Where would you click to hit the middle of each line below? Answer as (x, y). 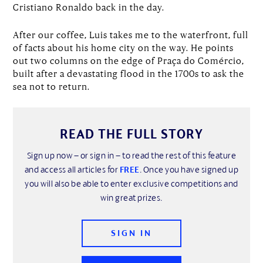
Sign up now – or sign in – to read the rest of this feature (131, 155)
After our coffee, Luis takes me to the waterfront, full (131, 34)
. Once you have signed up (189, 169)
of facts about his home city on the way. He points (124, 47)
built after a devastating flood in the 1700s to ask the (129, 73)
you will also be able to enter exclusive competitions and (131, 183)
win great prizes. (131, 197)
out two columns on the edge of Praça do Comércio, (129, 60)
